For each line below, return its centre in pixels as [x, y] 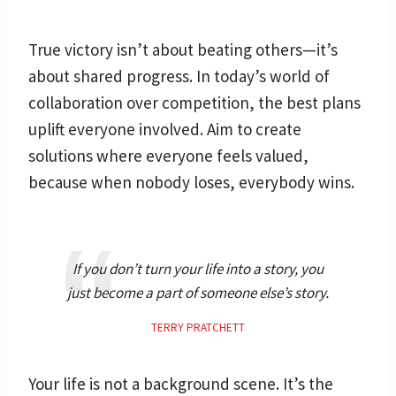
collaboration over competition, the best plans [194, 102]
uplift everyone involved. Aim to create [165, 129]
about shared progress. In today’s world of [179, 76]
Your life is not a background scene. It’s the [181, 383]
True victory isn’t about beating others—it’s [183, 49]
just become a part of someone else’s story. [198, 292]
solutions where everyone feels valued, [168, 155]
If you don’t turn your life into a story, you [198, 268]
